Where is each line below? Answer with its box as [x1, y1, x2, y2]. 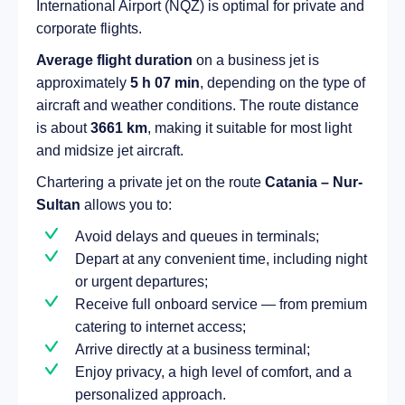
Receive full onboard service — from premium [75, 296, 367, 312]
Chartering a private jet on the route [36, 174, 265, 190]
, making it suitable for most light [147, 119, 352, 136]
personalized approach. [75, 386, 226, 402]
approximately [36, 74, 130, 90]
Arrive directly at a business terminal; [75, 341, 310, 357]
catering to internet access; [75, 318, 246, 334]
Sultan [36, 196, 80, 212]
